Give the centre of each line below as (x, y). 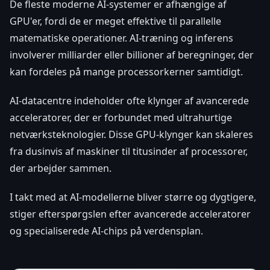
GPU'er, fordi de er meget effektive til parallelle (115, 21)
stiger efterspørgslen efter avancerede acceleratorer (130, 214)
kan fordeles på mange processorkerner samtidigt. (126, 72)
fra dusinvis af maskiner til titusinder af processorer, (129, 152)
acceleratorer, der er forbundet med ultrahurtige (121, 118)
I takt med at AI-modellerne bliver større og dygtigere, (133, 197)
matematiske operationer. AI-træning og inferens (121, 38)
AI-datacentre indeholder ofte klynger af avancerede (129, 101)
